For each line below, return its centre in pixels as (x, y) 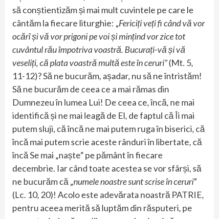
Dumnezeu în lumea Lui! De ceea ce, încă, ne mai (103, 102)
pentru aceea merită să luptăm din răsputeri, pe (102, 208)
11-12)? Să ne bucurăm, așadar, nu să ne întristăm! (107, 76)
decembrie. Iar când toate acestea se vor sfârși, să (107, 168)
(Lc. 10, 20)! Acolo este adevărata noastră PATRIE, (108, 194)
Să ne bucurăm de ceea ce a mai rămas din (91, 89)
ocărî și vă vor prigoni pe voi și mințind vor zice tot (99, 36)
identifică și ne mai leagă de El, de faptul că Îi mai (103, 115)
